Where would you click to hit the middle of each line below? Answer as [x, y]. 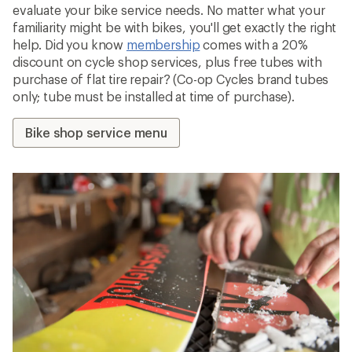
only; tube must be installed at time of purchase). [154, 96]
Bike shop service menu [97, 132]
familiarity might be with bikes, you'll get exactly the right [175, 27]
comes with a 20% [254, 44]
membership [163, 44]
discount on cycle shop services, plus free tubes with [167, 61]
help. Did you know [70, 44]
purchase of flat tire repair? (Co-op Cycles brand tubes [171, 79]
